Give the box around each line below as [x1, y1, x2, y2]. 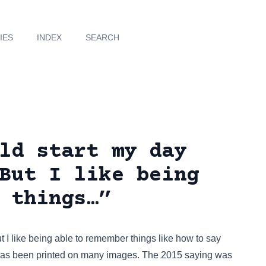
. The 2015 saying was [137, 250, 232, 260]
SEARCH [85, 33, 120, 42]
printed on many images [36, 250, 137, 260]
